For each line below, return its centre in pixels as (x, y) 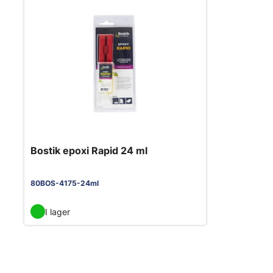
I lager (58, 211)
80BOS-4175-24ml (65, 183)
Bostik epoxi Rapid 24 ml (89, 151)
